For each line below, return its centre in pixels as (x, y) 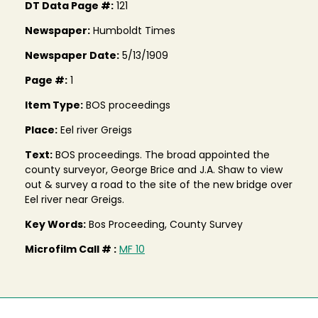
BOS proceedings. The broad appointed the (161, 155)
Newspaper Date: (72, 56)
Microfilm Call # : (71, 250)
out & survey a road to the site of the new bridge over (159, 185)
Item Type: (54, 106)
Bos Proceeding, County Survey (164, 225)
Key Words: (55, 225)
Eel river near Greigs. (75, 200)
